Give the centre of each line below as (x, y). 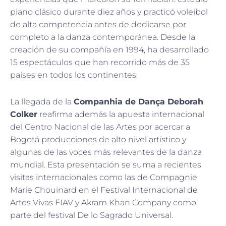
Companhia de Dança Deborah (138, 101)
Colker (24, 114)
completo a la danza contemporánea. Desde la (103, 37)
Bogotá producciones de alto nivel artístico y (98, 139)
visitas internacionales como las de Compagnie (104, 177)
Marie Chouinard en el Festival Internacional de (104, 190)
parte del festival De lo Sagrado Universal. (92, 215)
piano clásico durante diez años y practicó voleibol (109, 12)
